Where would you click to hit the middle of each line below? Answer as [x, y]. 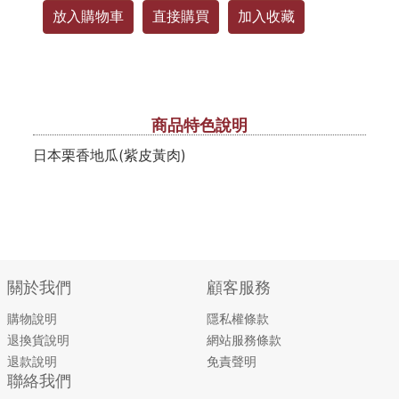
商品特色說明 [199, 125]
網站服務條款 [244, 340]
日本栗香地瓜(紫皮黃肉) [109, 155]
